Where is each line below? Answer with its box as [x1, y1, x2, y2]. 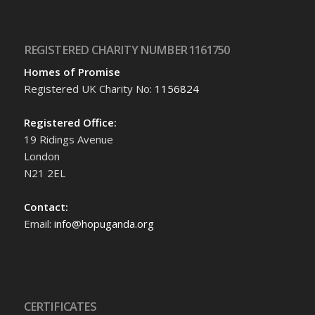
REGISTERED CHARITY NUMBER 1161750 [23, 41, 230, 58]
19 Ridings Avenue [23, 132, 113, 147]
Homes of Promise [23, 65, 120, 79]
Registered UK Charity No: [23, 82, 155, 96]
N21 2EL [23, 166, 65, 181]
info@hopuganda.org [53, 217, 154, 231]
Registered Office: [23, 115, 117, 130]
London [23, 149, 60, 164]
